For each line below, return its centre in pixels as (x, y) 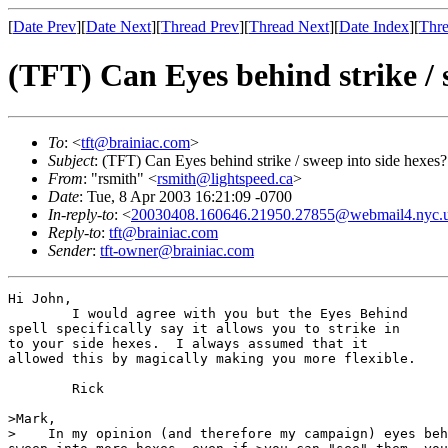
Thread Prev (200, 26)
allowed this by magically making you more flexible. (212, 358)
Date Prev (44, 26)
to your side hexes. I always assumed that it (188, 343)
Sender (70, 250)
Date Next (118, 26)
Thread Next (289, 26)
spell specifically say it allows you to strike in (204, 328)
